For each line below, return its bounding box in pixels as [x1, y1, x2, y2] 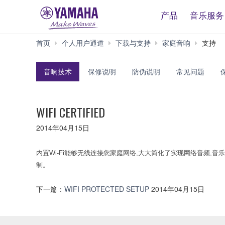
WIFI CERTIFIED [36, 102, 105, 121]
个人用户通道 [62, 38, 104, 48]
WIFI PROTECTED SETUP [64, 184, 151, 194]
